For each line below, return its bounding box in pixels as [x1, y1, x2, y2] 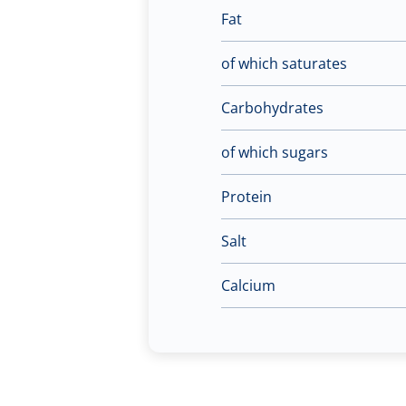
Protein [221, 186, 272, 207]
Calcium [221, 275, 275, 295]
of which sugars [221, 141, 328, 162]
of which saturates [221, 53, 347, 73]
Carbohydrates [221, 97, 324, 118]
